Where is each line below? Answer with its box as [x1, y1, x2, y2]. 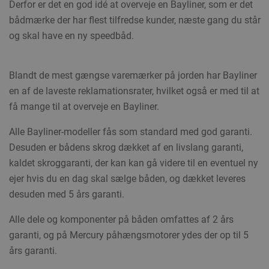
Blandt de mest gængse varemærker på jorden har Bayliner [8, 70, 257, 82]
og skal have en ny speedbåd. [8, 30, 134, 42]
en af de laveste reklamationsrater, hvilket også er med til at [8, 85, 259, 97]
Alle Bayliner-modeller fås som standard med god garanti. [8, 126, 252, 138]
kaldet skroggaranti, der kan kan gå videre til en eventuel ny [8, 157, 258, 169]
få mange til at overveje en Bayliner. [8, 101, 159, 113]
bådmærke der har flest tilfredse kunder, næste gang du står [8, 14, 261, 26]
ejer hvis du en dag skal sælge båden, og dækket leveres [8, 173, 246, 185]
